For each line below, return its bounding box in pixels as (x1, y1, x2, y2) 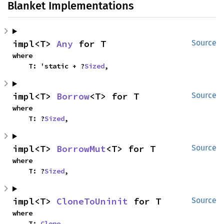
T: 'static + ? (28, 61, 84, 70)
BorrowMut (56, 143, 106, 154)
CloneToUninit (56, 195, 128, 207)
